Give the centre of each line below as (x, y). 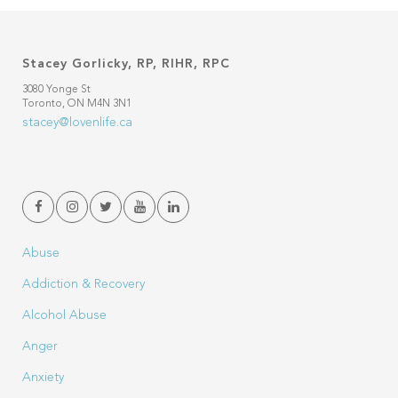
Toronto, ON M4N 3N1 (77, 104)
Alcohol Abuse (64, 315)
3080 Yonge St (56, 90)
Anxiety (43, 378)
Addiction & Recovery (84, 284)
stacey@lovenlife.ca (77, 123)
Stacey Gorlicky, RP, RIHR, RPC (126, 64)
